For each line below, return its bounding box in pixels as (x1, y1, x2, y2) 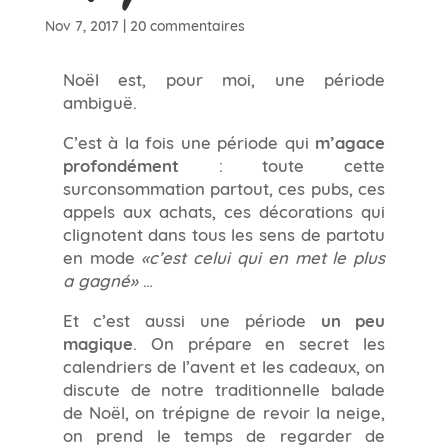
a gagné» (62, 266, 138, 291)
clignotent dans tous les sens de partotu (62, 220, 386, 245)
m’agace (315, 128, 386, 154)
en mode (62, 243, 142, 268)
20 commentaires (129, 15, 245, 35)
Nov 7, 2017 (44, 15, 119, 35)
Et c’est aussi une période (62, 306, 321, 331)
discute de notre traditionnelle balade (62, 375, 386, 400)
